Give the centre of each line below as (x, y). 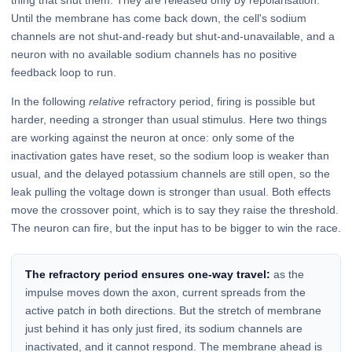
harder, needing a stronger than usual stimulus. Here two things (169, 119)
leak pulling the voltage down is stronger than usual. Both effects (171, 191)
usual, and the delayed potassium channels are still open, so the (170, 173)
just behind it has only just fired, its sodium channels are (163, 328)
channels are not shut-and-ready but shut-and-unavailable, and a (173, 36)
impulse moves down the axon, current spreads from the (165, 292)
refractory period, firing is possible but (220, 101)
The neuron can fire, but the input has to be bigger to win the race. (176, 227)
